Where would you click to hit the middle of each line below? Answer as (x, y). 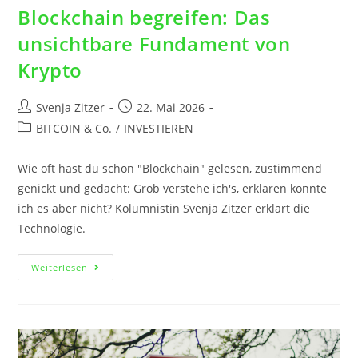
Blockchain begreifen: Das (144, 17)
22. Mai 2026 (171, 107)
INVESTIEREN (159, 128)
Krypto (50, 70)
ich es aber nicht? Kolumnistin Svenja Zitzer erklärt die (164, 208)
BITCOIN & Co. (74, 128)
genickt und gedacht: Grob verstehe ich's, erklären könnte (173, 188)
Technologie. (52, 228)
